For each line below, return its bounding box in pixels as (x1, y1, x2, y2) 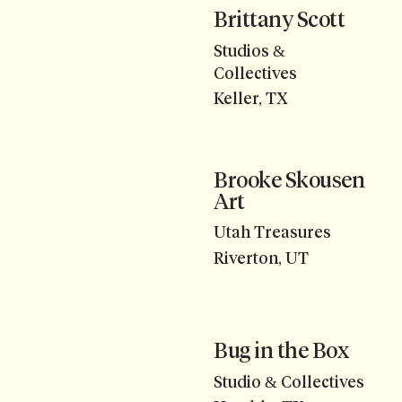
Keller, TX (214, 89, 288, 109)
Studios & (214, 40, 285, 61)
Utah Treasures (214, 223, 331, 243)
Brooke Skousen (214, 167, 365, 194)
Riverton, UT (214, 248, 309, 268)
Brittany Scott (214, 6, 345, 33)
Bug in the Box (214, 337, 349, 364)
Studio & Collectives (214, 371, 364, 392)
